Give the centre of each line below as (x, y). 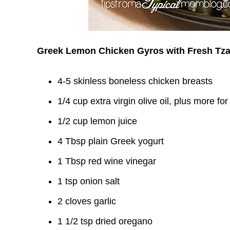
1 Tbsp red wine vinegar (107, 161)
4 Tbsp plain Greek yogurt (111, 141)
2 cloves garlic (87, 201)
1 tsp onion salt (89, 181)
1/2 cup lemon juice (97, 121)
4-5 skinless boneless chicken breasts (135, 81)
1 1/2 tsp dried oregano (105, 221)
